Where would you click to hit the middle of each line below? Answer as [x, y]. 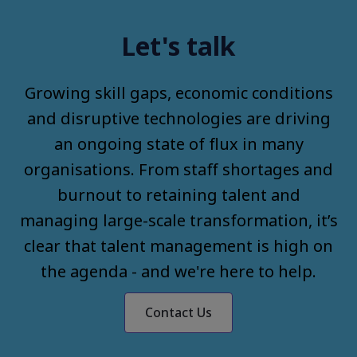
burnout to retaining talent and [178, 194]
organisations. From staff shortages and [178, 169]
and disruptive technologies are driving [178, 118]
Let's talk [178, 45]
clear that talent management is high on [178, 245]
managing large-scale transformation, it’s [178, 220]
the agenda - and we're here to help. [178, 271]
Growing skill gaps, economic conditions [178, 92]
